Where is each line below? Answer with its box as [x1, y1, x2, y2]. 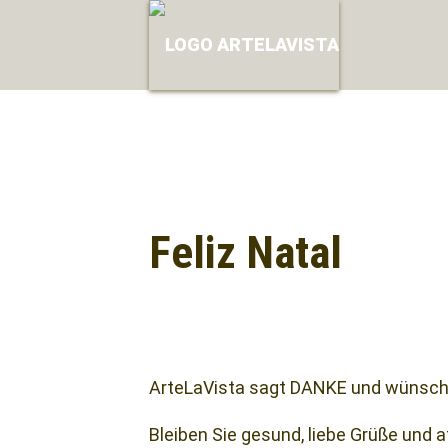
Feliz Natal [148, 226, 342, 279]
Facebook [181, 294, 260, 315]
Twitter [221, 294, 281, 315]
